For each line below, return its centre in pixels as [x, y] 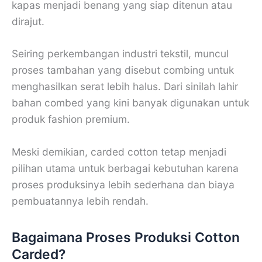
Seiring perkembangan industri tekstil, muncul [120, 54]
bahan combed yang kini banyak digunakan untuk [130, 103]
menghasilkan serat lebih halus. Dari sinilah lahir [125, 87]
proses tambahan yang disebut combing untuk [123, 70]
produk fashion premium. [71, 119]
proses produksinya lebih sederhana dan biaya [123, 184]
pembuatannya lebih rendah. [80, 201]
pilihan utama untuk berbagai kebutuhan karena [125, 168]
